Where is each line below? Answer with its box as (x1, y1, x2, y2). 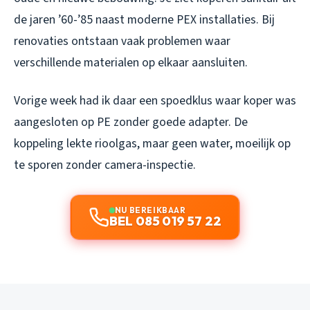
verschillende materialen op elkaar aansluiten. (14, 54, 248, 72)
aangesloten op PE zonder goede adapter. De (14, 113, 248, 131)
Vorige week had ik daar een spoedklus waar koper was (14, 92, 296, 110)
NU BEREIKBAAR (114, 205, 186, 216)
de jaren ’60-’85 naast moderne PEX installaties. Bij (14, 11, 275, 29)
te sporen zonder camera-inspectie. (14, 156, 196, 174)
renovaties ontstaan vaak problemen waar (14, 33, 230, 51)
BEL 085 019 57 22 (109, 213, 222, 230)
